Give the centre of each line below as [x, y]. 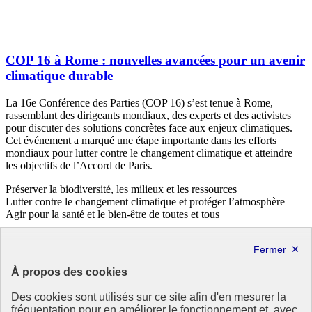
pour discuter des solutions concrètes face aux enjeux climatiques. [149, 127]
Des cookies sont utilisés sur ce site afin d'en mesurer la [149, 297]
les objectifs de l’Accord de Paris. [79, 165]
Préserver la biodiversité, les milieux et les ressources [121, 189]
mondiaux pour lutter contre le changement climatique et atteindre [149, 153]
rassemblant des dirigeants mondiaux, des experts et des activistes [148, 115]
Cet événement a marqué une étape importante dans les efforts [141, 140]
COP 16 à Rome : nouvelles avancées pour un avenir [155, 60]
